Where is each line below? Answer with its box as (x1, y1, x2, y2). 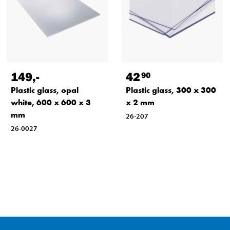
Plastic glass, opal (10, 84, 79, 95)
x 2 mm (125, 97, 155, 108)
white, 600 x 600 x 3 (10, 97, 91, 108)
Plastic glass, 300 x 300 (125, 84, 216, 95)
